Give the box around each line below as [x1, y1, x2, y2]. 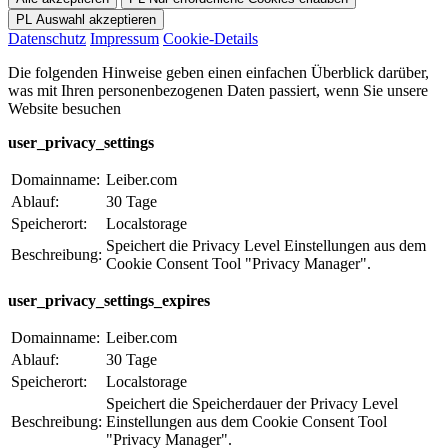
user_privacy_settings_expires [8, 291, 210, 309]
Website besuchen [8, 99, 121, 117]
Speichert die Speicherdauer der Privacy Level [106, 394, 398, 412]
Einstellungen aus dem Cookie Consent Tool [106, 412, 387, 430]
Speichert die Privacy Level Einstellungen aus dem [106, 236, 426, 254]
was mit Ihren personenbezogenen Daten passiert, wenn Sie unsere [8, 81, 428, 99]
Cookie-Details [163, 29, 258, 47]
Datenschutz [8, 29, 86, 47]
